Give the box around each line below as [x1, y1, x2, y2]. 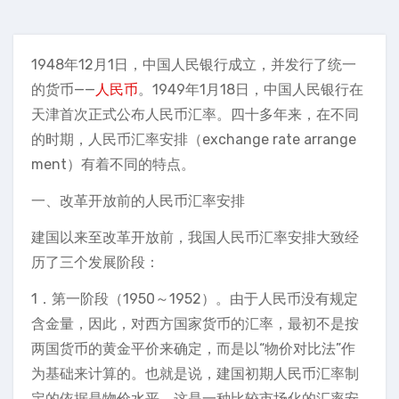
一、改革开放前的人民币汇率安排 [31, 192, 245, 209]
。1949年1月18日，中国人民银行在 [138, 81, 363, 98]
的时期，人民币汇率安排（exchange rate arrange [31, 131, 356, 148]
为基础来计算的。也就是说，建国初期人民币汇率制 [31, 365, 359, 382]
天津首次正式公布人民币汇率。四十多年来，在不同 [31, 106, 359, 123]
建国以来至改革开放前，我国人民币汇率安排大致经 [31, 229, 359, 246]
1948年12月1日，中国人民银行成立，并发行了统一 [31, 56, 356, 73]
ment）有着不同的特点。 [31, 156, 195, 173]
